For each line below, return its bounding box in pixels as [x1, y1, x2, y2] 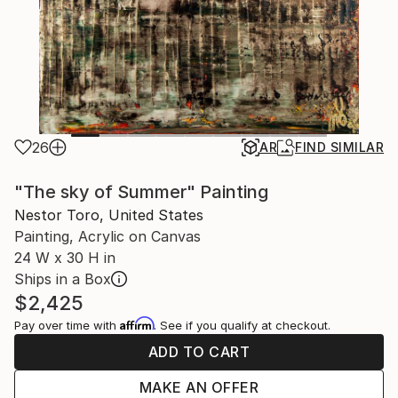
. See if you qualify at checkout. [154, 318, 330, 332]
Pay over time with [14, 318, 120, 332]
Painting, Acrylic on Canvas [14, 227, 201, 245]
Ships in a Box [14, 270, 111, 288]
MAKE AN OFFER [139, 378, 259, 396]
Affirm [120, 316, 154, 330]
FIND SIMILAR [295, 139, 384, 155]
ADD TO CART [147, 343, 251, 361]
